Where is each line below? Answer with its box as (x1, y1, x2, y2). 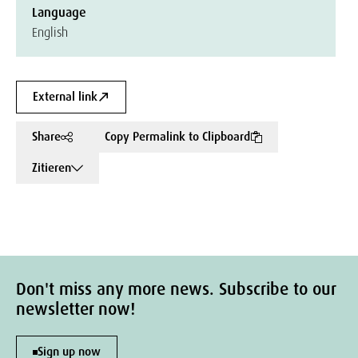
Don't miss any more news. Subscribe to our (16, 278, 336, 300)
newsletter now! (16, 298, 135, 320)
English (32, 24, 68, 41)
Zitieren (32, 160, 71, 176)
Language (32, 4, 86, 21)
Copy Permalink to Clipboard (105, 129, 250, 145)
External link (33, 89, 97, 105)
